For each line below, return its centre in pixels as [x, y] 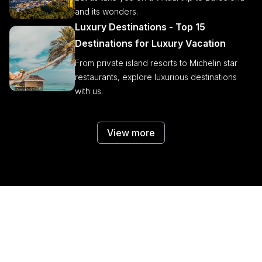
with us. [89, 91]
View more [131, 133]
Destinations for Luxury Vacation [150, 43]
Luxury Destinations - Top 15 [140, 27]
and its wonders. [106, 11]
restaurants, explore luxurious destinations [156, 77]
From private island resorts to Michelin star [156, 63]
